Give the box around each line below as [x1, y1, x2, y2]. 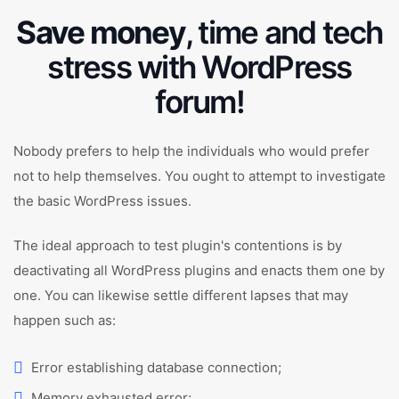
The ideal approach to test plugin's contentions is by [13, 237, 342, 254]
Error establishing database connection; [31, 359, 281, 376]
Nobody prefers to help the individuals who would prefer [13, 142, 370, 159]
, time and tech [184, 13, 383, 51]
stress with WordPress [47, 48, 352, 85]
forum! [155, 83, 244, 120]
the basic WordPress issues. [13, 192, 191, 209]
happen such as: [13, 312, 116, 329]
